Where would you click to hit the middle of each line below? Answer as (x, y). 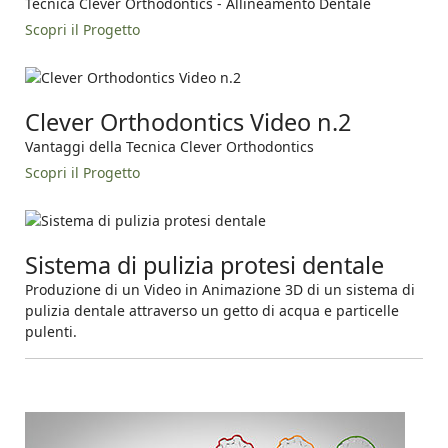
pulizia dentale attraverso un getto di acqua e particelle (212, 310)
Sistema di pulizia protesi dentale (204, 264)
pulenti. (51, 331)
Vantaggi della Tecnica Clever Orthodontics (169, 147)
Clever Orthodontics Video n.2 (188, 122)
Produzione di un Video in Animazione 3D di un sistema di (220, 289)
